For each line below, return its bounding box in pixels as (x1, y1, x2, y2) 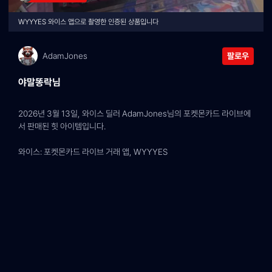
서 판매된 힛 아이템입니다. (18, 121, 106, 131)
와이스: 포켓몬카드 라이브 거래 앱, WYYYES (18, 147, 168, 157)
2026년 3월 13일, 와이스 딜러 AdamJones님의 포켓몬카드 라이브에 (18, 109, 251, 118)
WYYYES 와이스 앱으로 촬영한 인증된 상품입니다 (18, 18, 158, 26)
